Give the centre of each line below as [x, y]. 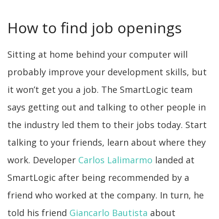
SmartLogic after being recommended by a [98, 177]
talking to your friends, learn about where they [107, 142]
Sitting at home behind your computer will [98, 54]
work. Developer [43, 160]
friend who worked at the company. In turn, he [106, 195]
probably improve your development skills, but [107, 72]
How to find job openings [95, 28]
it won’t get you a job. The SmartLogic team [100, 89]
